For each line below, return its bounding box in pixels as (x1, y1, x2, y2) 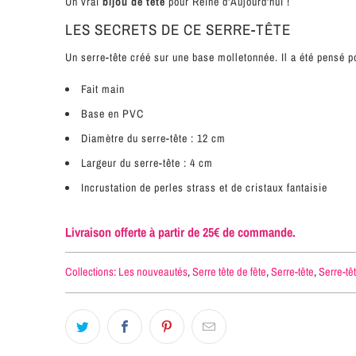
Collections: (65, 263, 116, 279)
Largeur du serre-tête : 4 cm (81, 155, 216, 170)
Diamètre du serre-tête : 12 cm (81, 130, 229, 145)
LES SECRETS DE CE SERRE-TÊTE (65, 18, 291, 40)
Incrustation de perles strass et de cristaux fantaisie (81, 180, 327, 195)
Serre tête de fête (192, 263, 266, 279)
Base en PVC (81, 106, 147, 121)
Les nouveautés (118, 263, 188, 279)
